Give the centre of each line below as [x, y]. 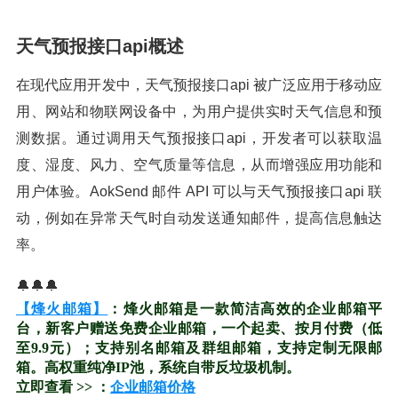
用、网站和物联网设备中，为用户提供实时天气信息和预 [199, 111]
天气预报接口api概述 [100, 46]
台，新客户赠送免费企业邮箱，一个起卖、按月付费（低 [199, 328]
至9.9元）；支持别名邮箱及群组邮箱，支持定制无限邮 [199, 348]
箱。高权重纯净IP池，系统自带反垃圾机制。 [158, 367]
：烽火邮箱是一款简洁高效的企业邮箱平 [245, 309]
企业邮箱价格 [153, 387]
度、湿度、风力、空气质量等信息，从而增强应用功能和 [199, 165]
